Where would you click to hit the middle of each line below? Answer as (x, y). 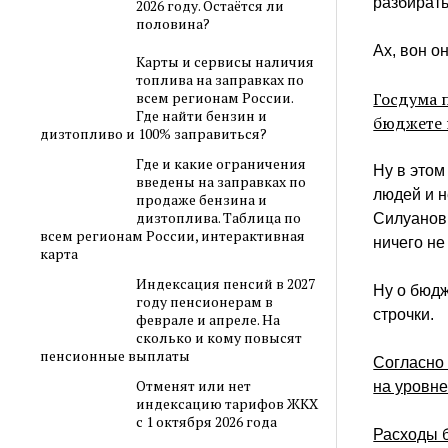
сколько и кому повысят (218, 338)
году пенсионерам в (204, 302)
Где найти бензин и (201, 116)
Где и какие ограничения (220, 164)
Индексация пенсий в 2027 (225, 284)
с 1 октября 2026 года (206, 422)
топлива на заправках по (219, 80)
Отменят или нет (193, 386)
